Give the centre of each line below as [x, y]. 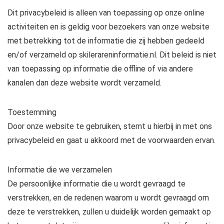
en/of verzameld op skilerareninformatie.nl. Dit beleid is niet [112, 55]
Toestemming [32, 112]
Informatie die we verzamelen [60, 170]
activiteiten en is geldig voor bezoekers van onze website [108, 27]
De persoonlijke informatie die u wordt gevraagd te [96, 184]
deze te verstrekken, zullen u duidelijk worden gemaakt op [109, 212]
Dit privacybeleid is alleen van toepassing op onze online [106, 13]
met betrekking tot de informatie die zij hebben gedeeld [106, 41]
